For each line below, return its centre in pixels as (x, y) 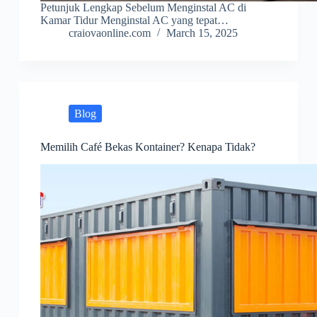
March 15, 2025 (202, 33)
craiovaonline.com (109, 33)
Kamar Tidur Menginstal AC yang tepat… (134, 21)
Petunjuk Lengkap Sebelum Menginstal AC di (143, 8)
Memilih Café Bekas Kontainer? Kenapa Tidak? (148, 147)
